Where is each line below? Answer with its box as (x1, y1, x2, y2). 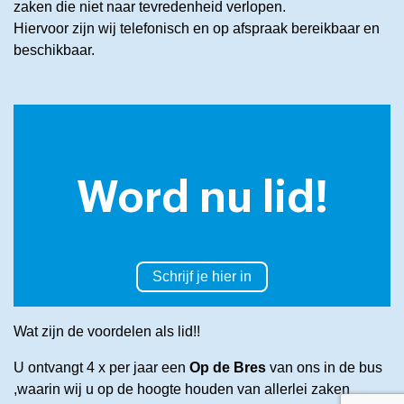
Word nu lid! (76, 176, 328, 220)
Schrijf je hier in (152, 268, 252, 284)
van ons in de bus (266, 359, 382, 375)
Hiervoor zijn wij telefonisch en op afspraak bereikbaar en (14, 20, 380, 36)
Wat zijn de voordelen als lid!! (14, 323, 200, 339)
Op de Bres (189, 359, 266, 375)
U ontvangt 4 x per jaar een (14, 359, 189, 375)
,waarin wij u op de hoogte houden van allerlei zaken (14, 381, 350, 397)
